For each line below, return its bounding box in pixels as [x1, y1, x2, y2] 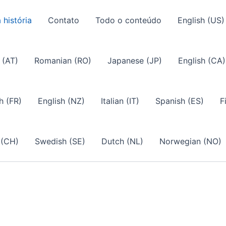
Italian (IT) [101, 96, 139, 106]
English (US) [178, 15, 224, 25]
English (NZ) [38, 96, 85, 106]
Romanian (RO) [34, 55, 91, 66]
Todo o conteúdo [95, 15, 161, 25]
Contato [48, 15, 79, 25]
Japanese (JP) [107, 55, 162, 66]
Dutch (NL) [101, 136, 143, 146]
